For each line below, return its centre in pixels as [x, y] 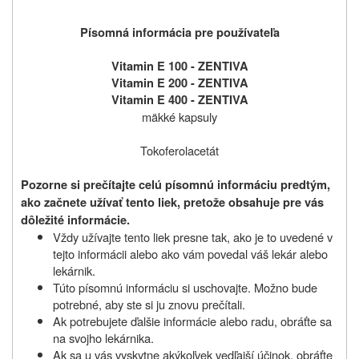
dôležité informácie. [75, 220]
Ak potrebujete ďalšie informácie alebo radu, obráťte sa [192, 321]
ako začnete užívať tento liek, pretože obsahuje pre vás [172, 202]
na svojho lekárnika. [103, 337]
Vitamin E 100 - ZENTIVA [179, 66]
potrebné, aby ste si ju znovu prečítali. [149, 304]
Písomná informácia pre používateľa [179, 32]
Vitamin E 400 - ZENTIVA [179, 99]
